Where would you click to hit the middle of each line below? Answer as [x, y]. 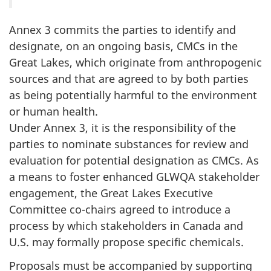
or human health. [54, 112]
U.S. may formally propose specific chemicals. [126, 242]
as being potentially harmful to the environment [133, 95]
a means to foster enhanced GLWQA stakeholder [134, 177]
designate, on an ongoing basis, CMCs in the [123, 46]
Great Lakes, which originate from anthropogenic [135, 63]
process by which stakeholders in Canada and [126, 226]
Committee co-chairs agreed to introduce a [120, 210]
